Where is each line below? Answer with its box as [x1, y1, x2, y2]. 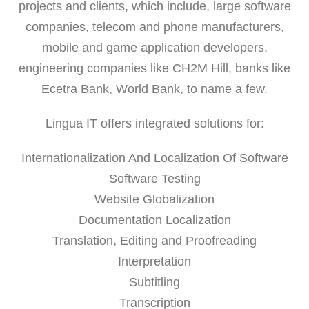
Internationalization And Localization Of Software [21, 150, 288, 165]
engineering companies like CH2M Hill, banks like [19, 61, 290, 75]
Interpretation [118, 254, 191, 268]
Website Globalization [94, 192, 215, 206]
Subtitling [129, 275, 180, 289]
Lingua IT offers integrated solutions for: [45, 116, 264, 130]
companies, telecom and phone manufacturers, [25, 19, 284, 34]
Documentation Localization [78, 212, 231, 227]
